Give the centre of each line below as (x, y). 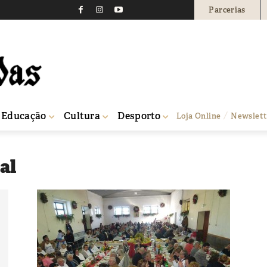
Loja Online (199, 116)
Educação (24, 116)
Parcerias (227, 10)
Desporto (139, 116)
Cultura (82, 116)
